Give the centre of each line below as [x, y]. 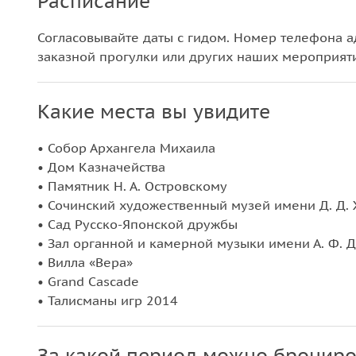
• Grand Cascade [88, 281]
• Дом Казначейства [101, 167]
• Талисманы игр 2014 [108, 300]
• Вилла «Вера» [85, 262]
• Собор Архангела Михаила [126, 148]
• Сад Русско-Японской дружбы [137, 224]
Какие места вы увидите [154, 112]
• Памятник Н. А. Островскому [132, 186]
